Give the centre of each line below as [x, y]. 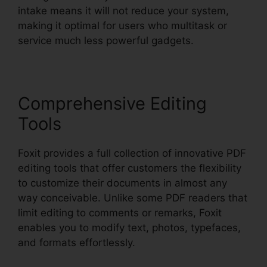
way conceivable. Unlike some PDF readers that [133, 198]
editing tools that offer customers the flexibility [130, 168]
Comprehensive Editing [112, 104]
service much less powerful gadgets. [106, 41]
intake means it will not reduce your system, [123, 11]
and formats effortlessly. [77, 243]
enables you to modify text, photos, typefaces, [129, 228]
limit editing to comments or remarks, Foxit [120, 213]
